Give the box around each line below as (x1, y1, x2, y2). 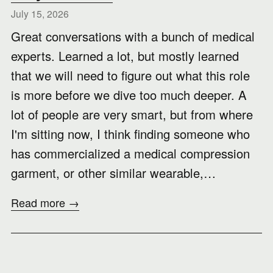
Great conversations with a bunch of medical (11, 27, 255, 45)
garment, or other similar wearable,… (11, 164, 216, 182)
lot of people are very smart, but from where (11, 105, 253, 123)
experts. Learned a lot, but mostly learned (11, 47, 239, 65)
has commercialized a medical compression (11, 144, 250, 162)
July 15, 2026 (11, 7, 69, 20)
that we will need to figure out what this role (11, 66, 250, 84)
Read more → (11, 194, 79, 210)
